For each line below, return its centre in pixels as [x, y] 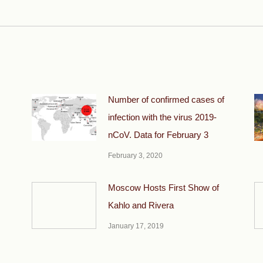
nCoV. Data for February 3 [158, 135]
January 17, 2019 [136, 226]
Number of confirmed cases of [166, 100]
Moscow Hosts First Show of [163, 188]
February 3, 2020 [135, 156]
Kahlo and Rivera [141, 205]
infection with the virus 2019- [162, 117]
